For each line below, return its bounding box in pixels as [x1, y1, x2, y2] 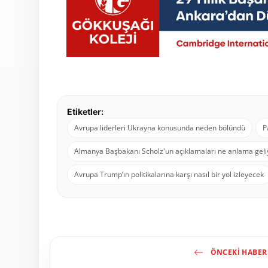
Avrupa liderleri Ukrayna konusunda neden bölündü [74, 123, 245, 133]
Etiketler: [67, 106, 103, 117]
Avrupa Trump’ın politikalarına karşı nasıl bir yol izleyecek [74, 169, 264, 180]
